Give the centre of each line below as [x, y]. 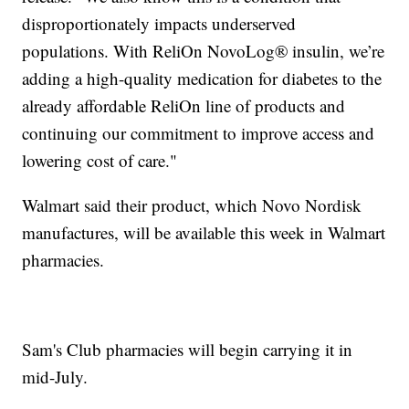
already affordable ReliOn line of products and [184, 106]
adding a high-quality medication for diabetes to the [202, 79]
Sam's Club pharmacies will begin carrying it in [188, 350]
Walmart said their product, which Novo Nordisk [192, 205]
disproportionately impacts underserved [159, 24]
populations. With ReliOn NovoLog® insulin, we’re [204, 51]
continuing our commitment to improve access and [199, 133]
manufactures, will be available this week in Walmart [204, 233]
